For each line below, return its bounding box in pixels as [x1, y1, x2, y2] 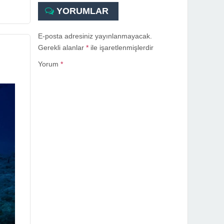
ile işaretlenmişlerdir [88, 43, 153, 51]
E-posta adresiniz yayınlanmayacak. [38, 32, 152, 40]
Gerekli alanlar [38, 43, 86, 51]
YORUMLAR [54, 6, 108, 16]
